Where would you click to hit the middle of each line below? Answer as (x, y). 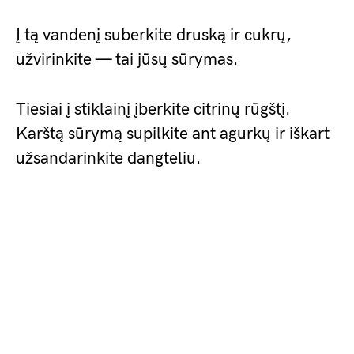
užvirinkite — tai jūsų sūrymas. (127, 60)
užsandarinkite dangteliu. (109, 158)
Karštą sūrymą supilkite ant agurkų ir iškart (173, 134)
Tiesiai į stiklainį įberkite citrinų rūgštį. (153, 109)
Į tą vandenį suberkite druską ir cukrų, (154, 35)
